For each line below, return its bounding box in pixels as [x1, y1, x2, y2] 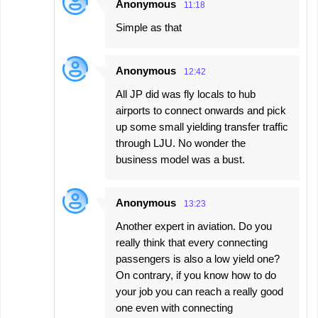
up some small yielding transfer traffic [116, 121, 288, 133]
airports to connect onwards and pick [116, 104, 286, 117]
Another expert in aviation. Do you [116, 220, 272, 233]
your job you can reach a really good [116, 285, 283, 298]
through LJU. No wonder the [116, 137, 246, 150]
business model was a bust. [116, 153, 245, 166]
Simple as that [116, 21, 182, 34]
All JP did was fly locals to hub [116, 88, 256, 101]
